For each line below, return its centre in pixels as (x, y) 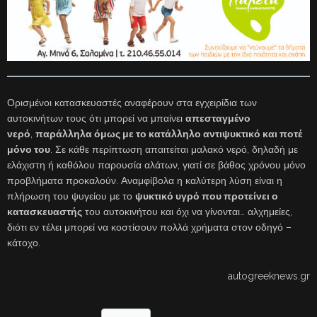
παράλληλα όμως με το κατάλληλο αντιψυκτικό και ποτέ (169, 133)
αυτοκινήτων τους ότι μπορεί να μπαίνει (96, 118)
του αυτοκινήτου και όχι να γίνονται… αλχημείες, (187, 211)
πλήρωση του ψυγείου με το (71, 196)
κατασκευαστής (45, 211)
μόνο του (29, 149)
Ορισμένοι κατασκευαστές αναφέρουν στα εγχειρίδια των (132, 102)
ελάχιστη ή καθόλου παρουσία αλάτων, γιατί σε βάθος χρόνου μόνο (156, 165)
